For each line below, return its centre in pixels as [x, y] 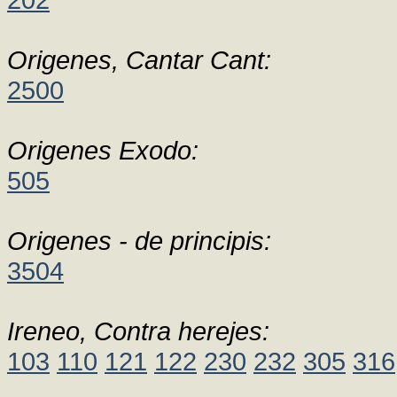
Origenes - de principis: [139, 241]
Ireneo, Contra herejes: [138, 331]
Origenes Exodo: [103, 150]
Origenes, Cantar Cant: [139, 60]
